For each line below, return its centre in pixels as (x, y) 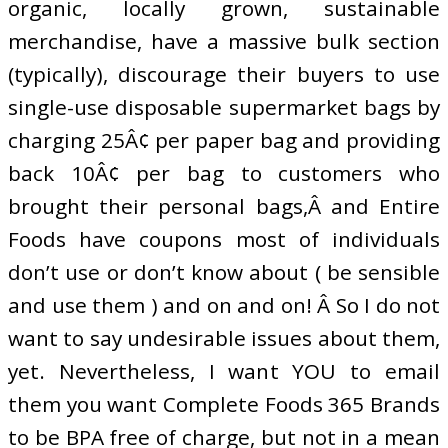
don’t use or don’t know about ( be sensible (224, 271)
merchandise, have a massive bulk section (224, 40)
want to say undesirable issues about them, (224, 337)
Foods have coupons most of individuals (224, 238)
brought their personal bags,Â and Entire (224, 205)
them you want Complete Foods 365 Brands (224, 403)
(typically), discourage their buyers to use (224, 73)
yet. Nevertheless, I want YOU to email (224, 370)
